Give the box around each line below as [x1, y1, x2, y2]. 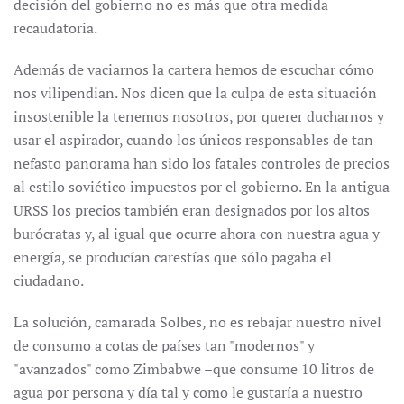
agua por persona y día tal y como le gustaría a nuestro [14, 382, 363, 402]
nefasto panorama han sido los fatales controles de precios [14, 153, 390, 173]
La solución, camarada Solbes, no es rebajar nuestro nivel [14, 312, 381, 332]
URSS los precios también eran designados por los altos [14, 200, 370, 220]
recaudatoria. [14, 18, 97, 38]
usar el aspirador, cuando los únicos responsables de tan [14, 130, 373, 150]
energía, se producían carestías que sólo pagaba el [14, 247, 332, 267]
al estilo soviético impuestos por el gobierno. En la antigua [14, 177, 390, 197]
